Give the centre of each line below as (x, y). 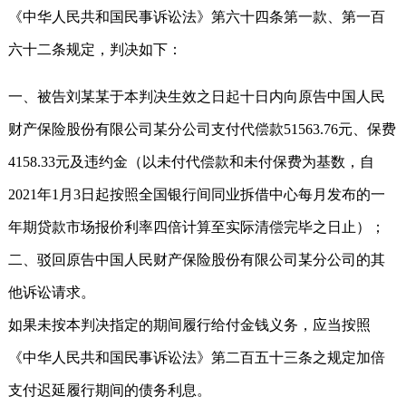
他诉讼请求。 (52, 292)
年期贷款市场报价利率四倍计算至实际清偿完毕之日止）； (197, 227)
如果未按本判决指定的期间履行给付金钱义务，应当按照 (189, 324)
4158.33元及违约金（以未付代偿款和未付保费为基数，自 (191, 161)
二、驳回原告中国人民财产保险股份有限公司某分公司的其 (197, 259)
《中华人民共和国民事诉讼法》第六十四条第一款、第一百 (197, 16)
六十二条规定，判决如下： (95, 49)
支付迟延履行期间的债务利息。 (110, 390)
